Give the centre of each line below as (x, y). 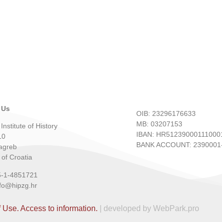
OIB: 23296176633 (166, 114)
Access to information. (59, 209)
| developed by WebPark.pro (148, 209)
